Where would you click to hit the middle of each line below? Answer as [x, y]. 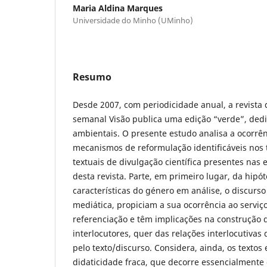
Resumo [92, 77]
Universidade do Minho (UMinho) [133, 20]
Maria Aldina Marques [118, 8]
